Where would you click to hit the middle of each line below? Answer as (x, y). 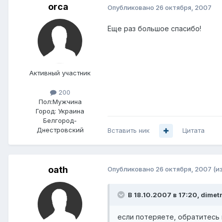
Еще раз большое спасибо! (154, 29)
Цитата (194, 131)
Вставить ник (129, 131)
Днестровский (60, 130)
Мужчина (67, 102)
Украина (71, 111)
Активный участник (60, 73)
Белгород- (60, 121)
